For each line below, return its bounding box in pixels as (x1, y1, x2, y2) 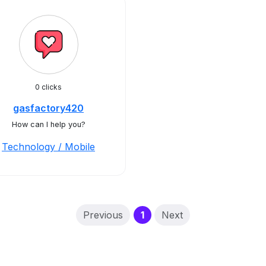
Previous (83, 209, 123, 221)
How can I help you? (11, 120, 85, 129)
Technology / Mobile (2, 141, 95, 153)
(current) (143, 208, 187, 220)
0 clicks (35, 83, 62, 91)
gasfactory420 (13, 102, 84, 114)
